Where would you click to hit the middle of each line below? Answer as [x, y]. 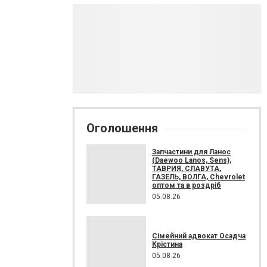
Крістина [167, 244]
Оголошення [122, 128]
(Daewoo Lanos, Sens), [192, 160]
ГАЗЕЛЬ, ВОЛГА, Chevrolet [198, 177]
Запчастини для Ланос [191, 152]
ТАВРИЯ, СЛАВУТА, [187, 168]
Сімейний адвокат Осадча [199, 236]
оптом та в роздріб [187, 185]
